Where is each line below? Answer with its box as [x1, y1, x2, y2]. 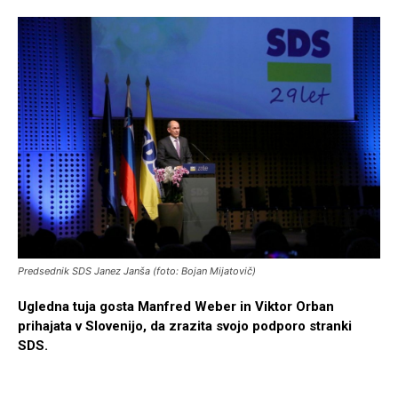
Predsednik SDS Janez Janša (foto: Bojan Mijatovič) [18, 265, 256, 278]
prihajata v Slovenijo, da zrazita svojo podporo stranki [18, 318, 352, 335]
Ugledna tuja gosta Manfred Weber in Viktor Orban [18, 298, 334, 315]
